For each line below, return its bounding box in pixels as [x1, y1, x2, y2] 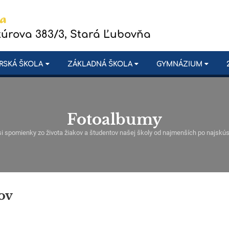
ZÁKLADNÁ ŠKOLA [67, 60, 132, 68]
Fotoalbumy [67, 110, 162, 129]
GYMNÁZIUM [156, 60, 202, 68]
